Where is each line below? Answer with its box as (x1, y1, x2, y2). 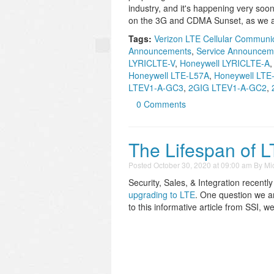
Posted (128, 160, 154, 170)
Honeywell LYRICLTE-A (180, 57, 270, 69)
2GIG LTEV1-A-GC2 (188, 81, 267, 94)
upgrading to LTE (128, 188, 195, 201)
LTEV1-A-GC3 (128, 81, 183, 94)
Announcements (128, 45, 191, 57)
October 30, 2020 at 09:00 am (154, 160, 252, 170)
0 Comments (136, 98, 186, 110)
